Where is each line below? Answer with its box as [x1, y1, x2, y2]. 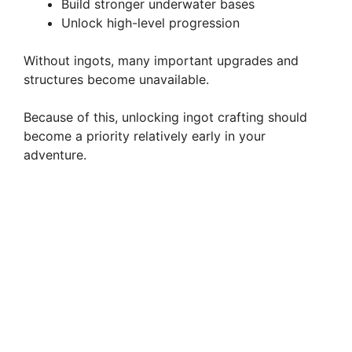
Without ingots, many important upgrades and [24, 52, 299, 68]
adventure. [24, 146, 86, 163]
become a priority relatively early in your [24, 127, 266, 144]
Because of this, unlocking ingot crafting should [24, 108, 307, 125]
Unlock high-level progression [61, 14, 240, 31]
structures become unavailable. [24, 71, 209, 87]
